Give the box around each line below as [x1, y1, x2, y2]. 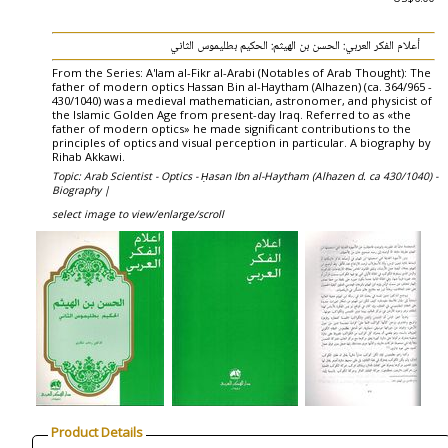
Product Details [51, 423, 143, 441]
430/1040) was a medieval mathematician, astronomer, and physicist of [52, 93, 432, 108]
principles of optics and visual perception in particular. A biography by [52, 135, 431, 150]
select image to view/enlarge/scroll [52, 207, 224, 221]
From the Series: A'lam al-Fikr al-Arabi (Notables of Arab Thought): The [52, 65, 431, 80]
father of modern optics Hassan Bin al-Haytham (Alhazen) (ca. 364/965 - [52, 79, 432, 94]
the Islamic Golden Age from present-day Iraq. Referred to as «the [52, 107, 411, 122]
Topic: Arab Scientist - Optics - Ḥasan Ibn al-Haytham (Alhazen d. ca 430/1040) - [52, 169, 438, 183]
